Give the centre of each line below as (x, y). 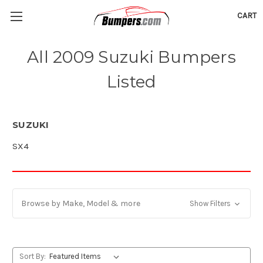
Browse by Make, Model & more (81, 203)
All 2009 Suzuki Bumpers (131, 57)
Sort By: (32, 256)
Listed (131, 82)
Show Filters (211, 203)
